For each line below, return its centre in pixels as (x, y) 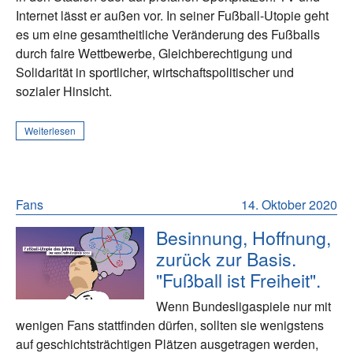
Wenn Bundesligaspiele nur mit (244, 307)
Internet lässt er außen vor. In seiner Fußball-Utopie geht (172, 16)
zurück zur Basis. (227, 259)
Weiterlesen (50, 131)
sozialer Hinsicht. (64, 91)
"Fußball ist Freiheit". (239, 280)
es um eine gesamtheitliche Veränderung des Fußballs (168, 35)
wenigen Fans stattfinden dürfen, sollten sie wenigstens (170, 325)
